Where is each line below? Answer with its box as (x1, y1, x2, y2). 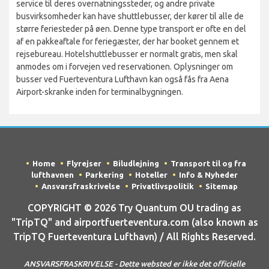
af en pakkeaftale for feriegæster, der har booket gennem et (16, 37, 239, 47)
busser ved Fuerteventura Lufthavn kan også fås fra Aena (16, 74, 229, 85)
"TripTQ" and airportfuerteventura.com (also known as (11, 217, 258, 228)
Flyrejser (67, 159, 101, 168)
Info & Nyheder (179, 171, 238, 180)
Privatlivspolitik (131, 182, 194, 191)
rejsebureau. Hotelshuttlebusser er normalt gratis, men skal (16, 49, 238, 59)
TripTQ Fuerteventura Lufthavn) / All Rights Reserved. (13, 231, 256, 243)
